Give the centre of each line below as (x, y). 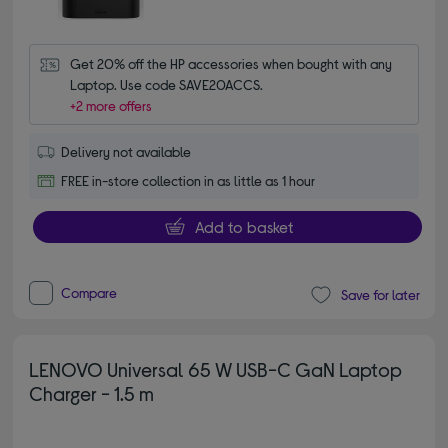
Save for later (380, 295)
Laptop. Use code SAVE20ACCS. (167, 84)
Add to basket (243, 226)
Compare (89, 292)
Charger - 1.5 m (92, 392)
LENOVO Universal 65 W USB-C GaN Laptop (216, 368)
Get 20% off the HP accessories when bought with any (231, 63)
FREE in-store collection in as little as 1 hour (188, 180)
